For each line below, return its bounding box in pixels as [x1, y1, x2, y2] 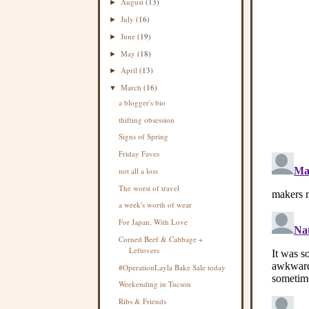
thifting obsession [119, 114, 175, 125]
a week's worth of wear [119, 199, 192, 210]
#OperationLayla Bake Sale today [119, 261, 226, 272]
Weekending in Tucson [119, 279, 192, 290]
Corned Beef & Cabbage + [119, 233, 203, 244]
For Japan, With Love [119, 217, 188, 227]
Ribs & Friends [119, 296, 167, 306]
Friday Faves [119, 148, 160, 159]
